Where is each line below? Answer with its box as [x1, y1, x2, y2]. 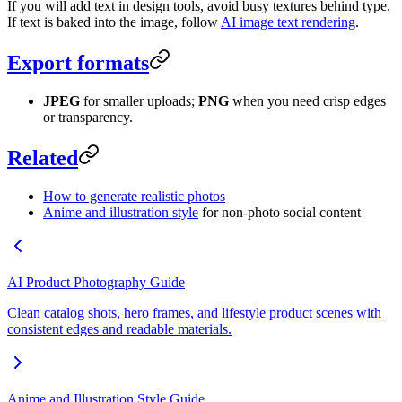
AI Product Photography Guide [7, 274, 185, 290]
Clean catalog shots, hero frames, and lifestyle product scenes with [7, 304, 381, 320]
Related [7, 145, 78, 170]
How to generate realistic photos [43, 188, 225, 204]
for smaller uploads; [80, 92, 198, 109]
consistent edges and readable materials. [7, 320, 232, 336]
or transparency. [43, 109, 133, 125]
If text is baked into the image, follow [7, 14, 221, 31]
